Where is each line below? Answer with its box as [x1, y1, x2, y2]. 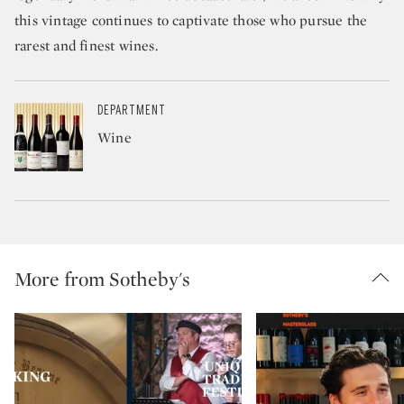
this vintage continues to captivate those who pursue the [14, 11, 368, 30]
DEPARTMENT [97, 103, 166, 118]
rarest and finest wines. [14, 36, 158, 55]
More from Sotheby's [14, 266, 190, 291]
